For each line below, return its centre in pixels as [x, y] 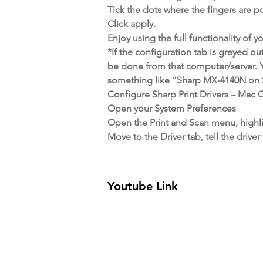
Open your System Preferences [172, 108]
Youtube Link [143, 186]
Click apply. [131, 24]
